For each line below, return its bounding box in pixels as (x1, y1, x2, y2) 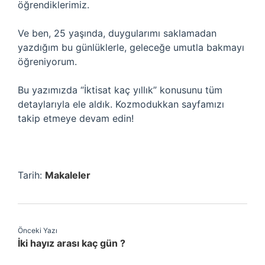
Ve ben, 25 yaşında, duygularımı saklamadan (18, 27, 216, 39)
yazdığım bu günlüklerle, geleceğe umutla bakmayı (18, 41, 244, 53)
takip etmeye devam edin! (18, 112, 134, 124)
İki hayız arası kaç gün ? (18, 237, 125, 249)
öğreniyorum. (18, 56, 77, 67)
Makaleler (45, 169, 91, 181)
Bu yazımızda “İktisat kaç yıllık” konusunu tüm (18, 84, 222, 96)
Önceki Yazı (18, 226, 57, 235)
